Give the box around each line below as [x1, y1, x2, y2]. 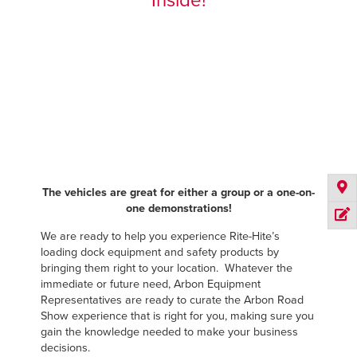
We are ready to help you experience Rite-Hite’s [40, 229, 280, 243]
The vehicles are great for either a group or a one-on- [42, 186, 315, 200]
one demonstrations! [125, 202, 232, 216]
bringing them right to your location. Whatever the [40, 261, 292, 275]
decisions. [40, 340, 90, 355]
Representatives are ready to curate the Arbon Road [40, 292, 304, 307]
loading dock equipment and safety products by [40, 245, 279, 259]
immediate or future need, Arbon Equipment [40, 277, 261, 291]
